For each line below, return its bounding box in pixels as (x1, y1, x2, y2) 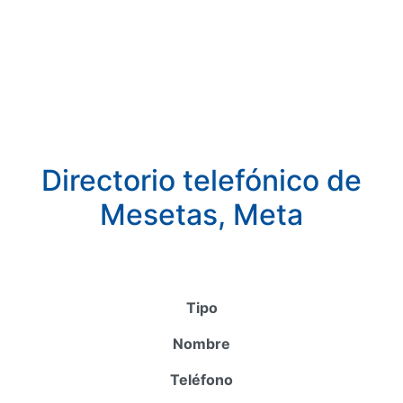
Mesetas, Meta (100, 197, 303, 232)
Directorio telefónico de (41, 163, 362, 198)
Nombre (173, 335, 230, 353)
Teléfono (170, 371, 233, 389)
